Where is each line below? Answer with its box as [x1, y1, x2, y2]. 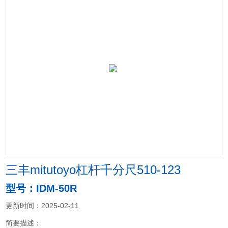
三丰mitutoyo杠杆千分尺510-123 [6, 163, 181, 177]
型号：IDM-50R [6, 183, 77, 194]
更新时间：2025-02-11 [6, 202, 79, 210]
